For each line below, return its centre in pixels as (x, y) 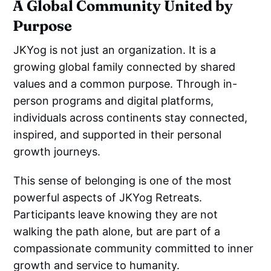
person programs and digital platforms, (114, 100)
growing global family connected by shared (125, 67)
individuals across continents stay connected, (131, 117)
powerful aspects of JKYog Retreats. (108, 197)
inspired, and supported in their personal (118, 134)
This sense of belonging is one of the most (123, 180)
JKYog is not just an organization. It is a (115, 50)
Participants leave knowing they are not (116, 214)
